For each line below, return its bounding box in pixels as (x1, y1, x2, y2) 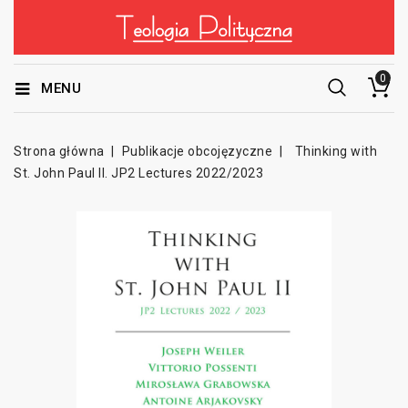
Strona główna (14, 144, 105, 158)
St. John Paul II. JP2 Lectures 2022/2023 (14, 166, 263, 180)
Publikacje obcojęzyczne (121, 144, 273, 158)
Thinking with (294, 144, 377, 158)
